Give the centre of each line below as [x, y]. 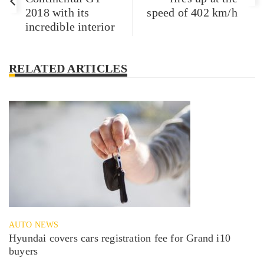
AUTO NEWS [34, 225]
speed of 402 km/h [192, 12]
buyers [24, 251]
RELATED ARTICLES [68, 68]
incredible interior [70, 26]
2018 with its [57, 12]
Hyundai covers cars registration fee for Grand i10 [120, 238]
